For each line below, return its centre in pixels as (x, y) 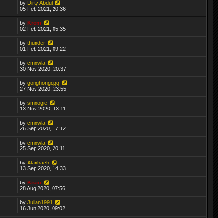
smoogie (37, 102)
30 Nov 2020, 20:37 (43, 68)
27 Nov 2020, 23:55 (43, 88)
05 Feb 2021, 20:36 (43, 9)
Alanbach (38, 162)
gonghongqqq (44, 82)
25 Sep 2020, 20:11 (43, 148)
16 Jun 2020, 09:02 (43, 208)
